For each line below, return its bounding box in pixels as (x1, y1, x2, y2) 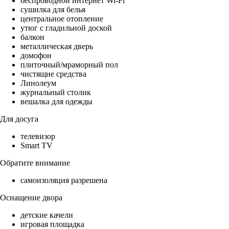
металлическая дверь (20, 42, 93, 51)
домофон (20, 51, 52, 60)
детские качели (20, 211, 73, 220)
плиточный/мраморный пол (20, 60, 118, 70)
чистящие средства (20, 70, 86, 79)
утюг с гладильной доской (20, 24, 112, 33)
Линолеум (20, 79, 56, 88)
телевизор (20, 132, 55, 141)
